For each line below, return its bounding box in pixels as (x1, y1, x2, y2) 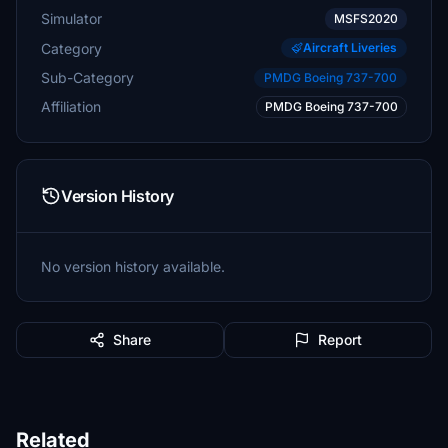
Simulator (41, 10, 102, 27)
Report (318, 331, 362, 348)
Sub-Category (41, 68, 134, 86)
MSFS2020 (334, 11, 398, 26)
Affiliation (41, 98, 101, 115)
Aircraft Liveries (303, 40, 397, 55)
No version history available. (41, 258, 225, 275)
